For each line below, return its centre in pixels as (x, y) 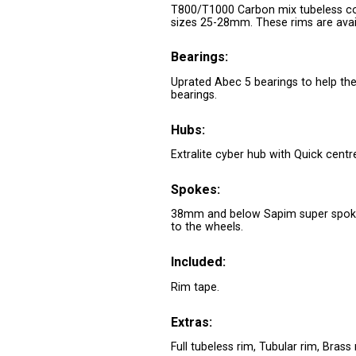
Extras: (192, 322)
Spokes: (196, 190)
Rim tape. (195, 286)
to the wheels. (207, 227)
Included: (199, 262)
